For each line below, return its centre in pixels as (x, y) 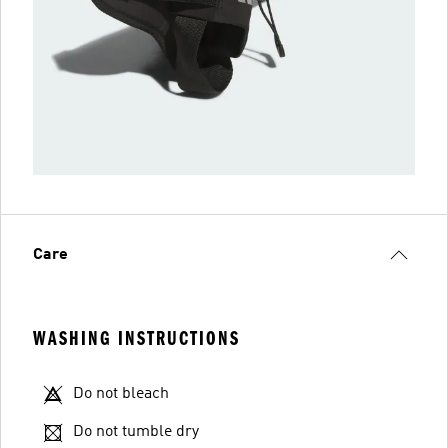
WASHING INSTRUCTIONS (136, 338)
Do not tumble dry (136, 432)
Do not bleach (121, 394)
